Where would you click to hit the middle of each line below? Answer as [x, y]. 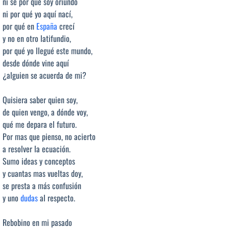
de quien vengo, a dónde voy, [45, 112]
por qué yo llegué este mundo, [48, 50]
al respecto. [56, 198]
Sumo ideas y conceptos [39, 161]
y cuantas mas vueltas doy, [43, 173]
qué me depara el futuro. [40, 124]
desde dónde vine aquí [36, 63]
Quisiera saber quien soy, [40, 99]
